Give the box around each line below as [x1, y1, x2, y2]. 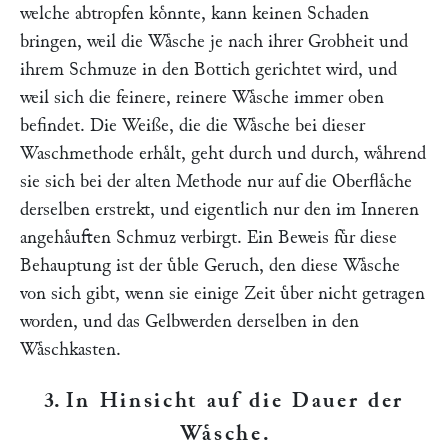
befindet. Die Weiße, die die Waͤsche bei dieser [20, 116, 365, 135]
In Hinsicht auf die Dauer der [65, 389, 405, 411]
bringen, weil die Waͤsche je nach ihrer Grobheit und [20, 32, 408, 51]
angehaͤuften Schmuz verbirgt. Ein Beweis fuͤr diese [20, 228, 397, 247]
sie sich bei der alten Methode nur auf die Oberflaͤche [20, 172, 412, 191]
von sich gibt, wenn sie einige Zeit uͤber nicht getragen [20, 284, 425, 303]
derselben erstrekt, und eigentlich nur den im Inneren [20, 200, 419, 219]
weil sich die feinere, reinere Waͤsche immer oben [20, 88, 384, 107]
